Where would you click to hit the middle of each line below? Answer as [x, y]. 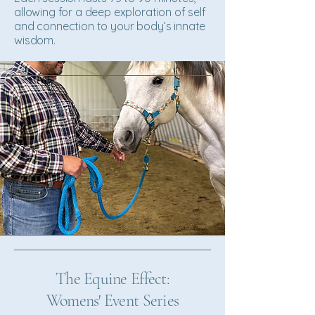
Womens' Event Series [112, 301]
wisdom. [35, 40]
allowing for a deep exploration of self [110, 12]
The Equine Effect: [112, 279]
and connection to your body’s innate [110, 26]
